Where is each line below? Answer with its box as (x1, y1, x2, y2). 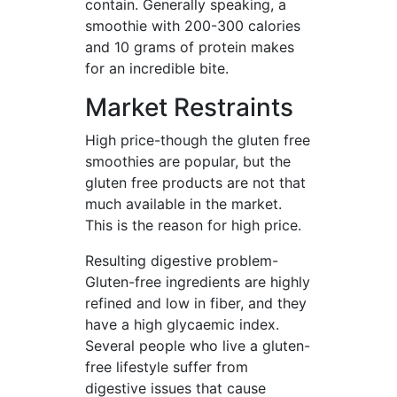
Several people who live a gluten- (85, 337, 310, 354)
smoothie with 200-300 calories (85, 17, 300, 35)
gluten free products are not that (85, 174, 306, 191)
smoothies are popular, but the (85, 152, 291, 170)
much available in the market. (85, 195, 282, 213)
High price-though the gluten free (85, 131, 310, 149)
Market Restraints (85, 92, 293, 122)
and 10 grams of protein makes (85, 38, 294, 56)
